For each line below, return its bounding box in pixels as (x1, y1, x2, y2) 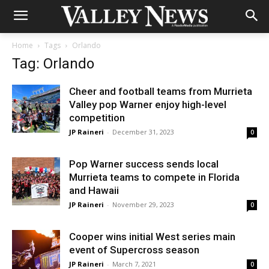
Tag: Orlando (12, 55, 94, 72)
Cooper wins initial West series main (69, 231, 235, 243)
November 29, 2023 (112, 200, 174, 209)
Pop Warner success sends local (69, 158, 219, 170)
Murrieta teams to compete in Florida (69, 171, 240, 183)
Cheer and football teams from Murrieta (69, 85, 252, 97)
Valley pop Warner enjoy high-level (69, 98, 226, 110)
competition (69, 112, 125, 124)
